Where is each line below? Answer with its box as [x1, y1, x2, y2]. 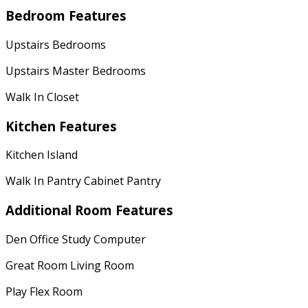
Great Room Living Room [5, 257, 134, 273]
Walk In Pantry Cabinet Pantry [5, 173, 161, 189]
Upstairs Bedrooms [5, 36, 106, 52]
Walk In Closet [5, 89, 79, 104]
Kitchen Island [5, 147, 78, 163]
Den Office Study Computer [5, 231, 146, 247]
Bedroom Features [5, 7, 126, 25]
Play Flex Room [5, 283, 82, 299]
